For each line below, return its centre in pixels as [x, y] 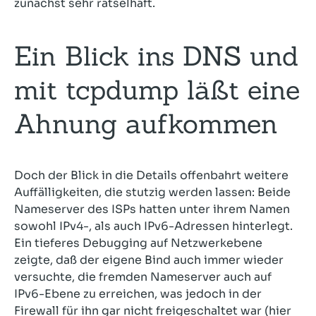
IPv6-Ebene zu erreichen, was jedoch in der [138, 294]
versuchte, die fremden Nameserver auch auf [143, 277]
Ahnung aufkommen [146, 123]
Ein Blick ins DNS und [156, 56]
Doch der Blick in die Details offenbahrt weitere [151, 175]
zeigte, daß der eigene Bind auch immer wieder [149, 260]
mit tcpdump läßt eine [157, 90]
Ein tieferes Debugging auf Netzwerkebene [138, 243]
